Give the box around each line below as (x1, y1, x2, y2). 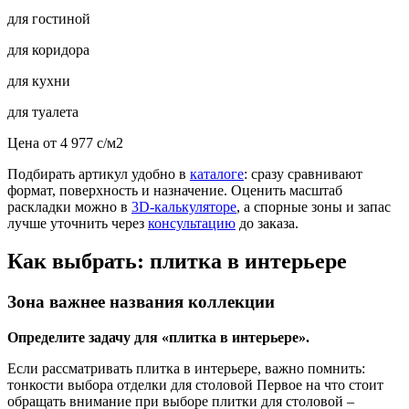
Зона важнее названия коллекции (7, 292, 275, 312)
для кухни (7, 72, 70, 89)
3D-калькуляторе (131, 198, 236, 215)
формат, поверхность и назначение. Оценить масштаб (7, 182, 342, 198)
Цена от (7, 134, 60, 151)
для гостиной (7, 10, 90, 26)
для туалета (7, 103, 79, 120)
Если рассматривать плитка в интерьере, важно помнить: (7, 361, 365, 377)
